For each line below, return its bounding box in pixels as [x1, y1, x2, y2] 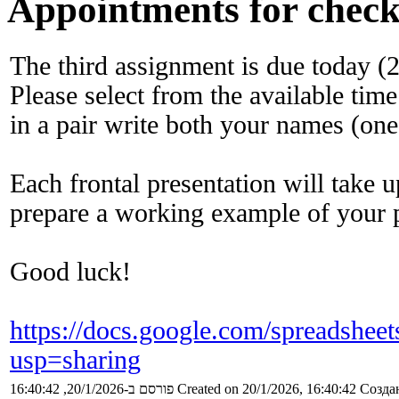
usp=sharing [10, 346, 141, 375]
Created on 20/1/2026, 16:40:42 [177, 381, 356, 397]
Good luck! [10, 257, 131, 287]
